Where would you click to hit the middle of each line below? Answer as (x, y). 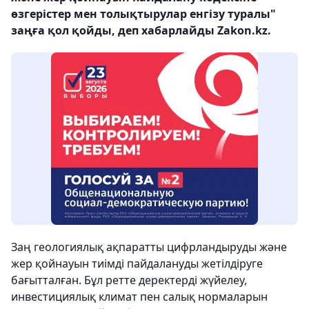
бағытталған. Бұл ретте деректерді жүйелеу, (129, 280)
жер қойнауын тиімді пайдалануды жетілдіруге (137, 263)
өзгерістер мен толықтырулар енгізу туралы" (143, 14)
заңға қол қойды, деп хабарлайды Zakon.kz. (141, 30)
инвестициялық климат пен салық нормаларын (139, 297)
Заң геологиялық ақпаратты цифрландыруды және (149, 247)
